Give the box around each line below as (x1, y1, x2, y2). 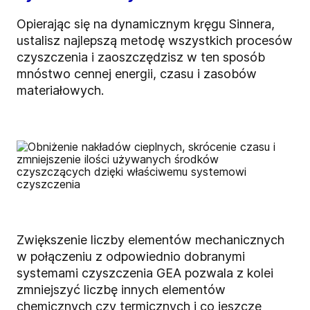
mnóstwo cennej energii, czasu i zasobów (17, 66, 257, 82)
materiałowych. (17, 83, 104, 98)
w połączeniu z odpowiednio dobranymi (17, 249, 245, 264)
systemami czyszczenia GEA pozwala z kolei (17, 266, 273, 281)
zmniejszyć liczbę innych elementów (17, 282, 226, 298)
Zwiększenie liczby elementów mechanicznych (17, 232, 284, 248)
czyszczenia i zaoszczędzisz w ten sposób (17, 50, 265, 65)
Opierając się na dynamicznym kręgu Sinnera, (17, 17, 275, 32)
